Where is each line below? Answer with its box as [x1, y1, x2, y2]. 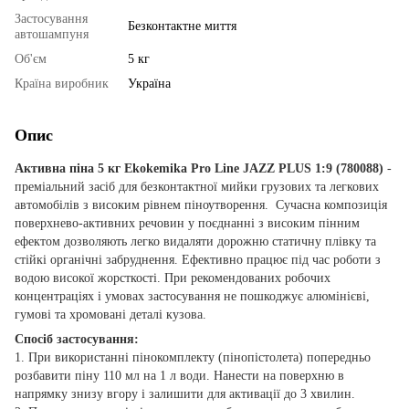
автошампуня [15, 26, 89, 41]
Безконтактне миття [128, 18, 236, 33]
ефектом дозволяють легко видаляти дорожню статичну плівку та [15, 234, 376, 248]
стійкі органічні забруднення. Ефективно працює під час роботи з [15, 252, 381, 267]
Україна [128, 76, 171, 90]
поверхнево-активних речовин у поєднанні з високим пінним [15, 215, 360, 230]
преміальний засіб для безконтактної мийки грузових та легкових [15, 179, 379, 194]
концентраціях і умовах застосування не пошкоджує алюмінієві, [15, 288, 370, 303]
